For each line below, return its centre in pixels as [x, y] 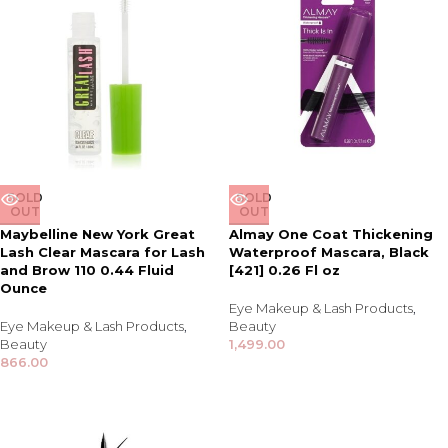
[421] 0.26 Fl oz [284, 270]
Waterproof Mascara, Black [329, 252]
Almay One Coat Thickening [331, 234]
